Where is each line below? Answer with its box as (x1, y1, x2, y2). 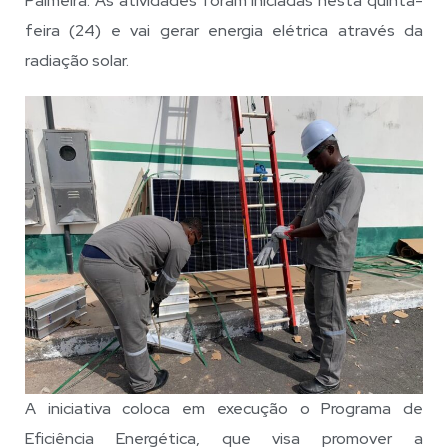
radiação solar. (25, 49, 129, 71)
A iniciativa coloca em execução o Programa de (25, 398, 423, 420)
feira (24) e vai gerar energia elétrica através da (25, 19, 423, 41)
